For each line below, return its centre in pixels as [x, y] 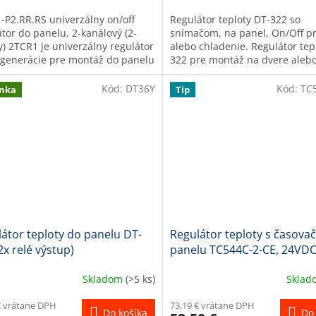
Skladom [104, 279]
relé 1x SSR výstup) [219, 266]
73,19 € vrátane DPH [212, 306]
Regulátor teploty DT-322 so [235, 20]
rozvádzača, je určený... [225, 73]
